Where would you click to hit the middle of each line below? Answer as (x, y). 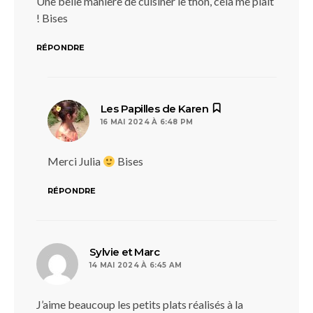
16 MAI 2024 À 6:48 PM (147, 122)
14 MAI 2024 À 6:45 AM (136, 265)
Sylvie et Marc (125, 252)
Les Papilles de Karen (155, 109)
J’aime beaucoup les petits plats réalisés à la (140, 304)
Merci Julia (75, 161)
